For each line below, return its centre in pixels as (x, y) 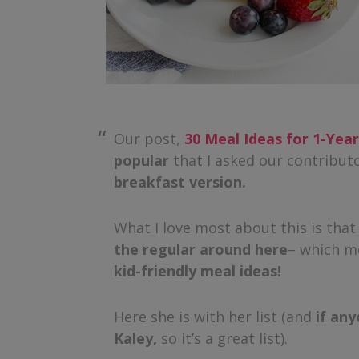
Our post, (149, 139)
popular (141, 160)
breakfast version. (180, 182)
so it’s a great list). (222, 338)
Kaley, (135, 338)
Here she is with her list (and (215, 317)
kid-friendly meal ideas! (198, 271)
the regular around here (201, 249)
